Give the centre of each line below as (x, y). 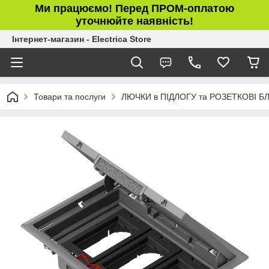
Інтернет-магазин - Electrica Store (82, 39)
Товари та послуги (70, 97)
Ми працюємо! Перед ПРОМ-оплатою (134, 8)
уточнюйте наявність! (134, 21)
